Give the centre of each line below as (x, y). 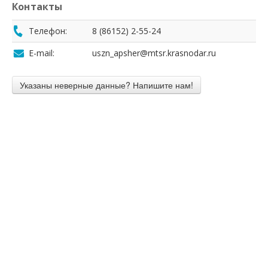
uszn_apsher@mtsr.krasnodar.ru (154, 53)
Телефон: (48, 31)
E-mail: (42, 53)
